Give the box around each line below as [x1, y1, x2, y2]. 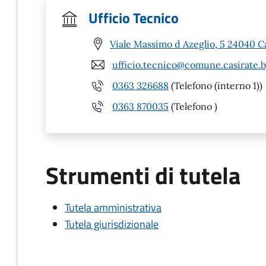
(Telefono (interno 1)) [169, 79, 262, 91]
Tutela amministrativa [65, 199, 161, 216]
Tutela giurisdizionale [65, 216, 159, 232]
